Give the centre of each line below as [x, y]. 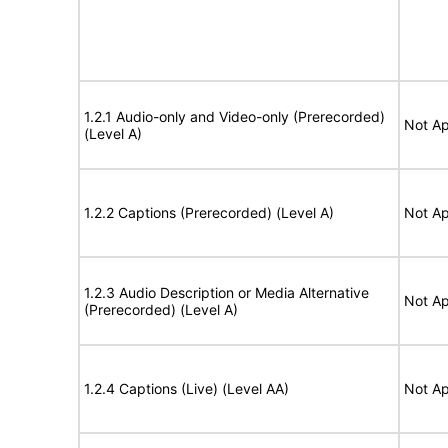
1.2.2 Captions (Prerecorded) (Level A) [209, 212]
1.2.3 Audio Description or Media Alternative [226, 292]
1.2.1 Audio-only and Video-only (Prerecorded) [234, 116]
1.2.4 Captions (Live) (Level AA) [186, 388]
